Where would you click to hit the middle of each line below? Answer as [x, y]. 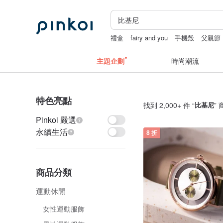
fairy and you [149, 38]
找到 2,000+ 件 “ [169, 105]
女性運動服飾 [64, 209]
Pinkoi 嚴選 [56, 120]
